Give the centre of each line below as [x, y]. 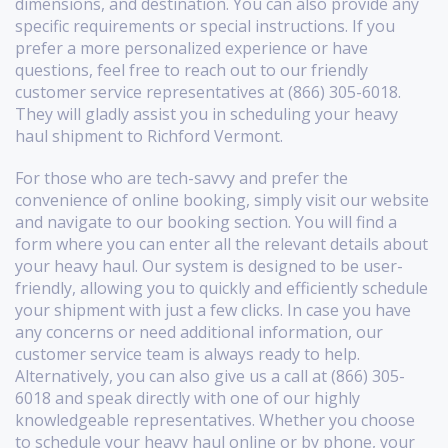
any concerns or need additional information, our [199, 331]
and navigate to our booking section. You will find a [206, 221]
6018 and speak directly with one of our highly [187, 397]
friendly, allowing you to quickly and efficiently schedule [221, 287]
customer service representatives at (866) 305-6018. [208, 91]
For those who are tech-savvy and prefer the [181, 177]
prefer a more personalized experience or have [191, 47]
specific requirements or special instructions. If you [205, 25]
